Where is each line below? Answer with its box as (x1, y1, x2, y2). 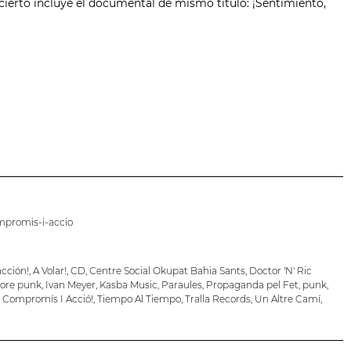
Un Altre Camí (254, 293, 320, 306)
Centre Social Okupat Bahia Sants (89, 265, 245, 277)
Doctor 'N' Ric (248, 265, 312, 277)
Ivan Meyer (45, 279, 96, 291)
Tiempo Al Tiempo (96, 293, 181, 306)
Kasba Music (99, 279, 157, 291)
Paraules (161, 279, 202, 291)
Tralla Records (184, 293, 251, 306)
